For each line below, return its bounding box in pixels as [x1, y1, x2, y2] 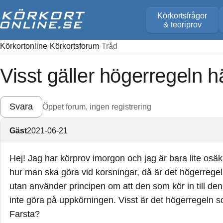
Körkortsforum [50, 41, 99, 50]
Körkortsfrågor [157, 11, 208, 20]
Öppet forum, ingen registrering [42, 102, 151, 111]
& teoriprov [163, 20, 202, 29]
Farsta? [9, 209, 40, 220]
